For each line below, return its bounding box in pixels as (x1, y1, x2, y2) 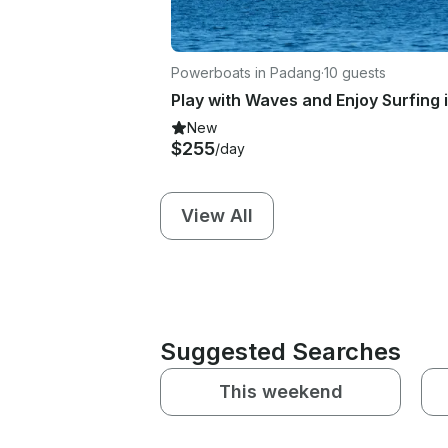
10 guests (324, 63, 386, 81)
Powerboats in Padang (171, 63, 321, 81)
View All (181, 204, 253, 226)
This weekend (218, 380, 343, 402)
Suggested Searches (160, 336, 401, 366)
